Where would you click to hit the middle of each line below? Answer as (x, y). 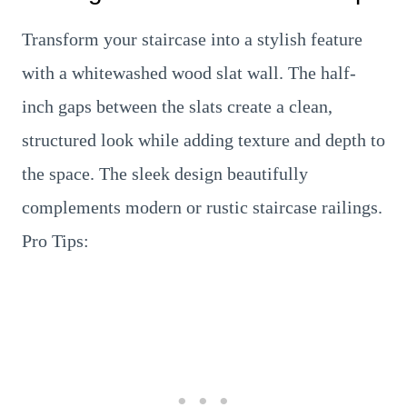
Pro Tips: (55, 241)
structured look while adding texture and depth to (203, 140)
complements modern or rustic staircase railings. (202, 207)
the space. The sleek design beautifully (165, 174)
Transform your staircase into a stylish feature (192, 39)
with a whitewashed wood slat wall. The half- (189, 73)
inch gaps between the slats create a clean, (177, 106)
